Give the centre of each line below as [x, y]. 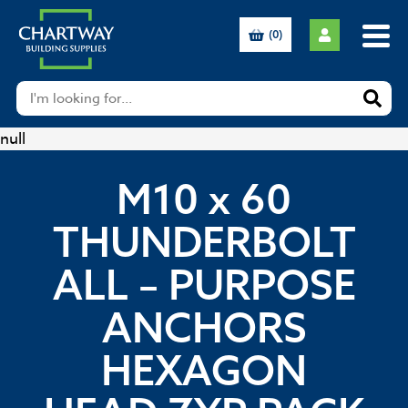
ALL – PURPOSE [204, 285]
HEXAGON [204, 370]
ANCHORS [204, 327]
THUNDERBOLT [204, 242]
